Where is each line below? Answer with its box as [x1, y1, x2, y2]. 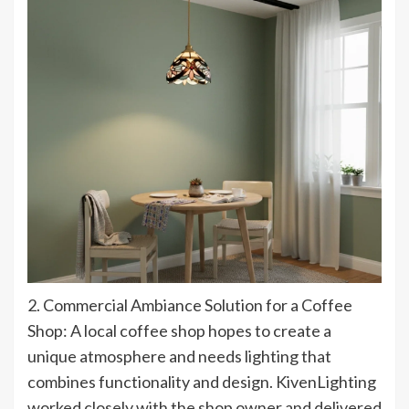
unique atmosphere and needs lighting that [27, 346, 331, 367]
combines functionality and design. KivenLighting [27, 372, 376, 393]
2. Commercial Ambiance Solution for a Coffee [27, 295, 352, 316]
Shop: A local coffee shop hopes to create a [27, 320, 331, 341]
